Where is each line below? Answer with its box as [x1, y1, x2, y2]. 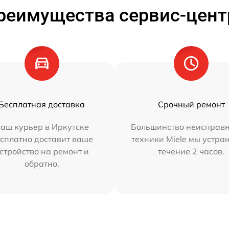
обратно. [24, 158, 59, 169]
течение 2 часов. [158, 146, 225, 156]
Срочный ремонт [157, 99, 225, 109]
